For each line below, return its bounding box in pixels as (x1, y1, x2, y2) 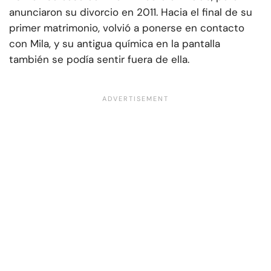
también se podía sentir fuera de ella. (9, 53, 189, 67)
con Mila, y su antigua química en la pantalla (9, 37, 220, 51)
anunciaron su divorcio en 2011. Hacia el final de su (9, 5, 252, 19)
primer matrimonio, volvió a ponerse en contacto (9, 21, 244, 35)
